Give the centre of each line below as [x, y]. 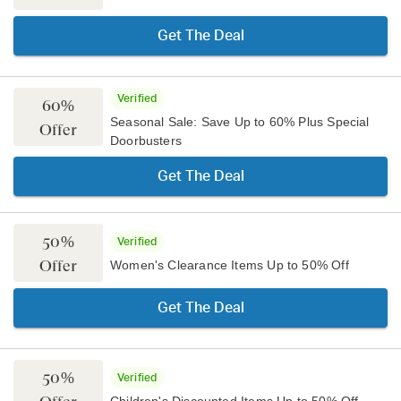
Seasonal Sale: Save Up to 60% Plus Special [240, 122]
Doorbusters [146, 141]
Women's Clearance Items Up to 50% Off [230, 265]
